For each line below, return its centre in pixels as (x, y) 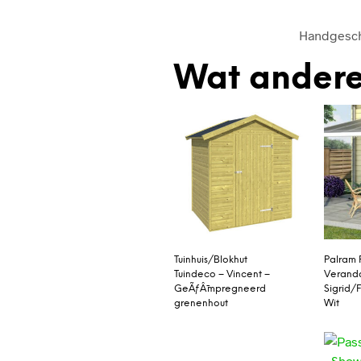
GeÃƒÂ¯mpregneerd (220, 288)
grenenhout (201, 303)
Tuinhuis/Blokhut (210, 259)
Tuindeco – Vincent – (222, 274)
